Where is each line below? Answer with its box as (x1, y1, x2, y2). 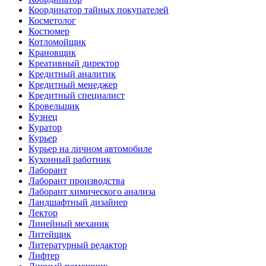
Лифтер (28, 250, 59, 261)
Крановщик (28, 47, 76, 58)
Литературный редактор (28, 239, 127, 250)
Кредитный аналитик (28, 68, 116, 79)
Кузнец (28, 111, 58, 122)
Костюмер (28, 26, 69, 36)
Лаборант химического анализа (28, 186, 156, 197)
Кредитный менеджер (28, 79, 118, 90)
